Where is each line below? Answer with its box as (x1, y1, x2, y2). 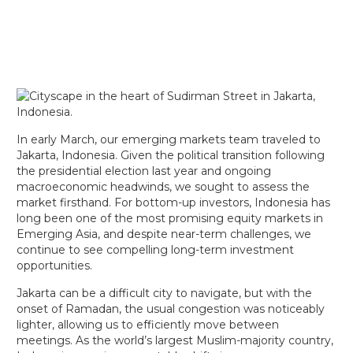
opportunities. (16, 258, 92, 273)
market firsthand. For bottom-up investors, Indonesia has (16, 195, 330, 210)
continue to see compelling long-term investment (16, 243, 294, 257)
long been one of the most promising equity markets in (16, 211, 323, 225)
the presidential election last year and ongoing (16, 164, 271, 178)
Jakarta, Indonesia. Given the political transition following (16, 148, 325, 162)
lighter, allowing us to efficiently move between (16, 318, 279, 332)
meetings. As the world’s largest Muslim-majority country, (16, 333, 333, 347)
